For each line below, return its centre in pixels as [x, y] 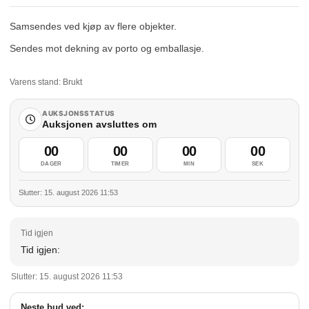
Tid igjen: [40, 250]
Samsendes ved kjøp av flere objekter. [93, 26]
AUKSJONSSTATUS [79, 113]
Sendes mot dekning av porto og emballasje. [107, 48]
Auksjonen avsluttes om [99, 124]
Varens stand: [36, 82]
